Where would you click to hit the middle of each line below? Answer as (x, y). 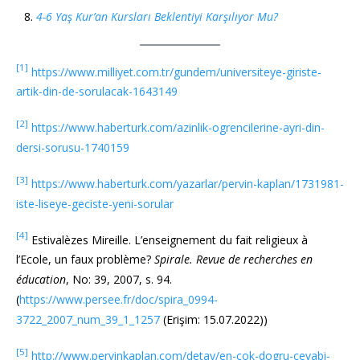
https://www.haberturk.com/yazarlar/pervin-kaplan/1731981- (188, 183)
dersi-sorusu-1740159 (73, 148)
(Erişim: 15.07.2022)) (214, 320)
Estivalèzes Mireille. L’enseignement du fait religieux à (168, 239)
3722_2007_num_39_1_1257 (88, 320)
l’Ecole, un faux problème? (85, 260)
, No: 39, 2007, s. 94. (119, 280)
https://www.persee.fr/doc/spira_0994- (119, 300)
